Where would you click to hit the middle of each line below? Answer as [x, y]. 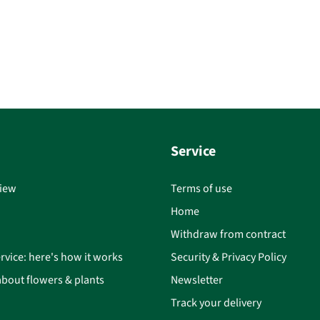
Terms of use [201, 188]
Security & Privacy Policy [229, 257]
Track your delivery [216, 302]
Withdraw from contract [228, 234]
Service [193, 151]
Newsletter [197, 280]
